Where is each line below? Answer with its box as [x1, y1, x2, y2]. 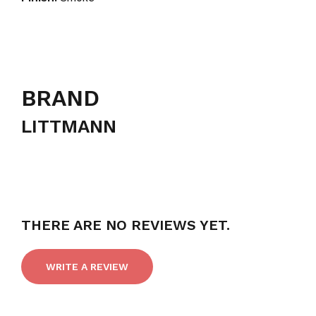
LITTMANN [21, 115, 116, 137]
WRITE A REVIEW [46, 260, 128, 272]
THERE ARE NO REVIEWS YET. [21, 216, 230, 233]
